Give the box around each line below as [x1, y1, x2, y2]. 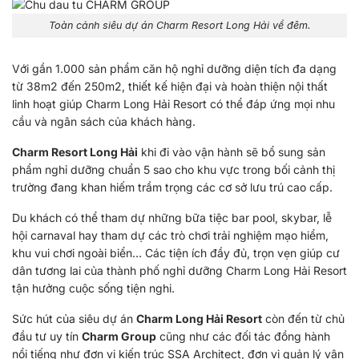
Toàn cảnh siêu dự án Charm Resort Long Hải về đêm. [48, 19, 311, 32]
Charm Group [82, 329, 156, 344]
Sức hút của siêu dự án [12, 312, 136, 326]
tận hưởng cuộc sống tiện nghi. [12, 281, 175, 296]
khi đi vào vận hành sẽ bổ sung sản [138, 145, 325, 159]
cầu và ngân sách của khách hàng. [12, 115, 196, 129]
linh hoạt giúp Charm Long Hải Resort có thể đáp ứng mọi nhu [12, 97, 335, 111]
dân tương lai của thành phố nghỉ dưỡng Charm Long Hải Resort [12, 264, 347, 278]
